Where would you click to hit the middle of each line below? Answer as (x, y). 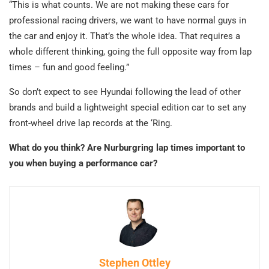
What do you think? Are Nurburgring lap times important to (127, 148)
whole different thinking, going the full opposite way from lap (130, 52)
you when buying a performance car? (83, 164)
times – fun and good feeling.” (69, 68)
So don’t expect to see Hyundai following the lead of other (125, 92)
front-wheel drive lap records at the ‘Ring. (91, 123)
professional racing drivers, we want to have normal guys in (128, 21)
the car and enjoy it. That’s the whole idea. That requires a (125, 36)
